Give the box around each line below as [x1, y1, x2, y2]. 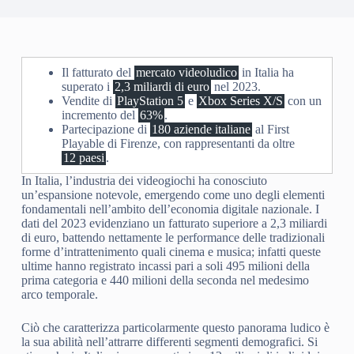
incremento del [61, 108, 138, 122]
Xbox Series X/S [198, 94, 283, 107]
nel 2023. [210, 80, 261, 93]
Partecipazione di [61, 122, 150, 136]
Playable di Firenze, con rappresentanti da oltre [61, 137, 295, 150]
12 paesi [62, 151, 104, 164]
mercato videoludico [135, 66, 237, 79]
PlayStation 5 [116, 94, 183, 107]
